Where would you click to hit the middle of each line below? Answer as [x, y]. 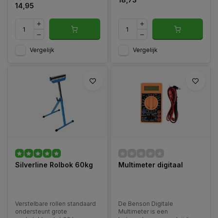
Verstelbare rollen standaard [55, 204]
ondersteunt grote [41, 211]
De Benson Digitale [145, 204]
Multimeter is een [143, 211]
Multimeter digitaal [150, 165]
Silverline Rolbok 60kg [54, 165]
